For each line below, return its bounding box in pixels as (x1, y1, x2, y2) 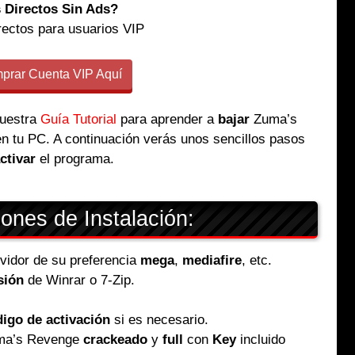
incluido (236, 331, 285, 347)
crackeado (83, 331, 147, 347)
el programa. (35, 151, 114, 167)
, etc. (242, 252, 272, 268)
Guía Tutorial (40, 112, 117, 128)
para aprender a (116, 112, 219, 128)
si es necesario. (110, 311, 208, 327)
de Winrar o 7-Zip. (24, 272, 135, 288)
